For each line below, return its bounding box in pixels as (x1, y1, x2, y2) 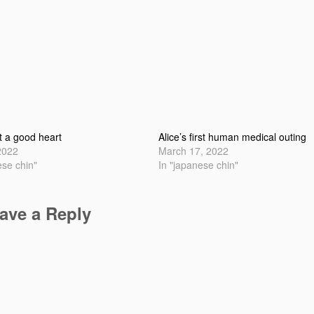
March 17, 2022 (158, 143, 229, 158)
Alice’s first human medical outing (158, 129, 307, 144)
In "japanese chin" (158, 157, 239, 172)
